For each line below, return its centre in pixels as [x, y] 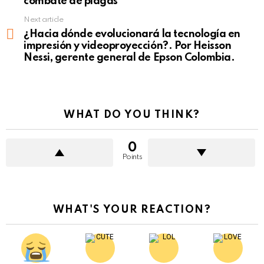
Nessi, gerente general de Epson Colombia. [129, 57]
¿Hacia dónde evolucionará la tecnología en [132, 34]
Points [132, 157]
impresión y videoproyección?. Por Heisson [128, 46]
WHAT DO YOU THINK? [132, 115]
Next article [44, 19]
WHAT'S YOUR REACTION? [132, 209]
